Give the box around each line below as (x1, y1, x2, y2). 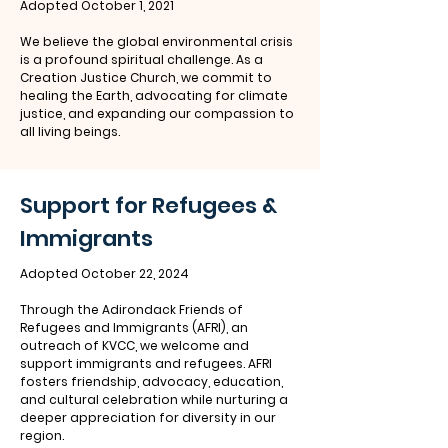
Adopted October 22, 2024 (20, 265, 189, 282)
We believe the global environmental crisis (20, 33, 293, 50)
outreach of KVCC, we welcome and (20, 337, 249, 354)
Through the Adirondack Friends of (20, 301, 243, 318)
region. (20, 427, 64, 444)
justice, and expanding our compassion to (20, 105, 294, 122)
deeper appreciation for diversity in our (20, 409, 276, 426)
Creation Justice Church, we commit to (20, 69, 272, 86)
